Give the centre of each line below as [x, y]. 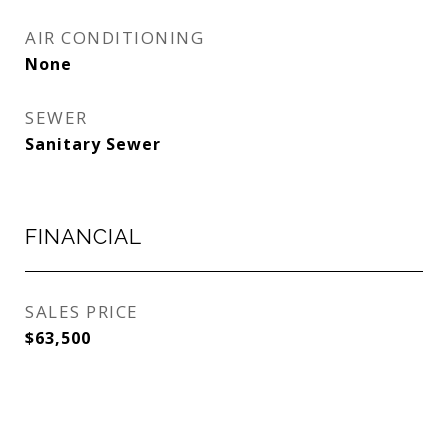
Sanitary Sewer [93, 144]
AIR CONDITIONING [114, 37]
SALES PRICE [82, 311]
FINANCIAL [83, 236]
